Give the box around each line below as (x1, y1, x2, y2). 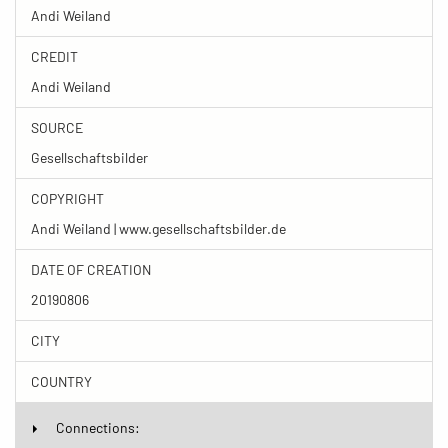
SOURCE (31, 118, 83, 136)
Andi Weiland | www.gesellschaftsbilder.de (31, 219, 286, 237)
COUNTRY (31, 372, 92, 390)
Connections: (56, 418, 140, 436)
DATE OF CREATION (31, 260, 151, 278)
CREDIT (31, 47, 78, 65)
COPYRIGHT (31, 189, 104, 207)
